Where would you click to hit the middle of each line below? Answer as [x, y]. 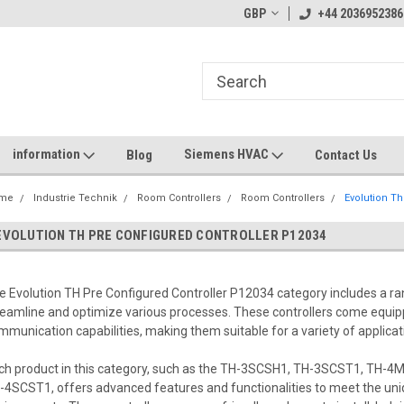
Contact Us [346, 155]
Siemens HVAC [228, 154]
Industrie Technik [76, 198]
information [48, 154]
